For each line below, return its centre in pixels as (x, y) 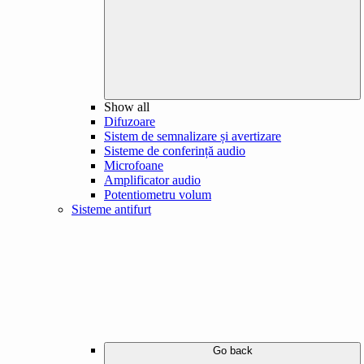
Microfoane (134, 165)
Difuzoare (130, 121)
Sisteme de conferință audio (175, 150)
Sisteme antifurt (111, 209)
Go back (232, 350)
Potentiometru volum (158, 194)
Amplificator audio (152, 180)
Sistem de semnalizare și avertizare (193, 136)
